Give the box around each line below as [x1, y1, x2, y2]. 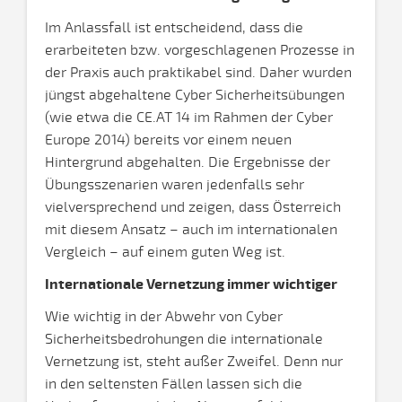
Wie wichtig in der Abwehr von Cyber [45, 308, 283, 326]
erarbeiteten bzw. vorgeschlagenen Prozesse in [45, 41, 354, 59]
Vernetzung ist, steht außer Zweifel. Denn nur [45, 353, 343, 371]
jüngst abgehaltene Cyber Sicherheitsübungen [45, 86, 345, 104]
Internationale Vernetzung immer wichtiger [45, 275, 337, 293]
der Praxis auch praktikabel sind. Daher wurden [45, 64, 352, 82]
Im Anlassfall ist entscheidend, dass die [45, 19, 303, 37]
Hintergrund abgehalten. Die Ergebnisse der [45, 153, 330, 171]
